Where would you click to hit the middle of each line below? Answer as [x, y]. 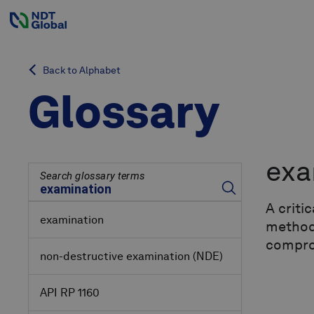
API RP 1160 [70, 293]
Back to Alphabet [81, 70]
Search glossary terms [93, 176]
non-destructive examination [115, 257]
